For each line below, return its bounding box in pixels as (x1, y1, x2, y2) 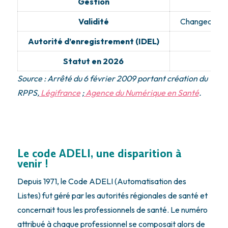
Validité (78, 16, 109, 26)
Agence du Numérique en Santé (85, 87, 199, 98)
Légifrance (40, 87, 80, 98)
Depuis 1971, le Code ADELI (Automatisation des (17, 176, 186, 186)
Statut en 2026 (63, 55, 124, 66)
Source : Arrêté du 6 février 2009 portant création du (17, 73, 208, 83)
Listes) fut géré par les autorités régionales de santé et (17, 190, 208, 201)
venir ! (17, 156, 48, 171)
